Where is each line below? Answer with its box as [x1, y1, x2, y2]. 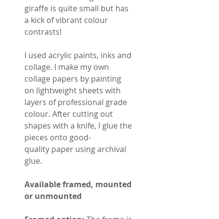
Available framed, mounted [24, 178, 131, 190]
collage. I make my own [24, 61, 109, 72]
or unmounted [24, 190, 82, 201]
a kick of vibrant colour [24, 14, 108, 25]
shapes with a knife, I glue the [24, 120, 132, 131]
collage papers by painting [24, 73, 121, 84]
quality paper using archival [24, 143, 126, 154]
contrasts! [24, 26, 62, 37]
